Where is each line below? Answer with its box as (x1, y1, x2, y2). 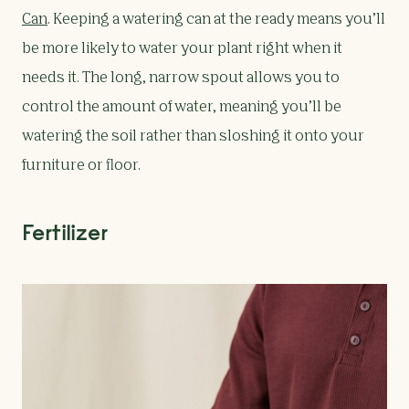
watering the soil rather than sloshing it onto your (22, 130, 364, 145)
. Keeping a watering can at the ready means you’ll (47, 13, 385, 28)
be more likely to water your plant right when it (22, 42, 342, 58)
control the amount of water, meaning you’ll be (22, 100, 341, 116)
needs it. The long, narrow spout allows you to (22, 71, 340, 87)
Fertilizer (22, 218, 108, 246)
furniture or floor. (22, 159, 141, 174)
